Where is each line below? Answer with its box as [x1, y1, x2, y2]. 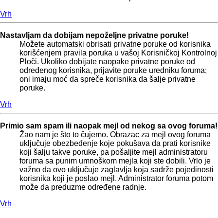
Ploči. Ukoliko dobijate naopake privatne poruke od [19, 57, 195, 66]
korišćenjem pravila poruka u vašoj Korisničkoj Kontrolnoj [19, 48, 217, 57]
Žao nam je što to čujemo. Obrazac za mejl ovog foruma [19, 130, 211, 139]
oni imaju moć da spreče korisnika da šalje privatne [19, 74, 196, 83]
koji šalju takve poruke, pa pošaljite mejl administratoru [19, 147, 208, 156]
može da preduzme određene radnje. [19, 182, 146, 191]
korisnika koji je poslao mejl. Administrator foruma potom [19, 174, 213, 182]
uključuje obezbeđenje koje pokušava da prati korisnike [19, 139, 211, 147]
